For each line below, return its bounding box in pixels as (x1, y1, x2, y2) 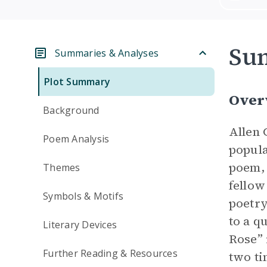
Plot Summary (44, 75, 110, 88)
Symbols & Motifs (43, 190, 123, 203)
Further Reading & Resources (43, 247, 178, 260)
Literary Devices (43, 218, 117, 231)
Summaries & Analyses (55, 46, 159, 60)
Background (43, 104, 100, 117)
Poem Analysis (43, 132, 110, 145)
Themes (43, 161, 80, 174)
